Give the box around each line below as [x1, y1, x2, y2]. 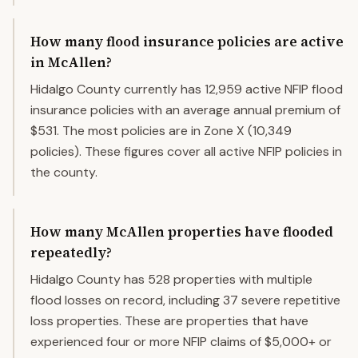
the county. [30, 164, 97, 181]
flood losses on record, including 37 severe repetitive [30, 292, 340, 308]
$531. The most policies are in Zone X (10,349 [30, 122, 292, 139]
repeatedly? [30, 243, 112, 262]
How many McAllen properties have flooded [30, 222, 333, 241]
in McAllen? [30, 53, 112, 72]
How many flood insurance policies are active [30, 32, 344, 51]
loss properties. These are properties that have [30, 312, 308, 329]
